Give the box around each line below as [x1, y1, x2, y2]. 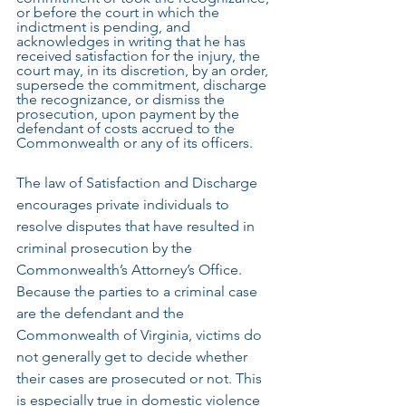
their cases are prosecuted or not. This [16, 370, 266, 387]
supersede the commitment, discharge [16, 76, 270, 93]
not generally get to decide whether [16, 348, 251, 365]
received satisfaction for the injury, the [16, 47, 264, 64]
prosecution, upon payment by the [16, 105, 243, 122]
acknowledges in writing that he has [16, 33, 249, 50]
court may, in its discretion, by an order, [16, 62, 272, 79]
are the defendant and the [16, 304, 188, 322]
